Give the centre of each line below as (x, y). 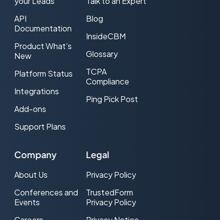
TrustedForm (109, 192)
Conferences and (46, 192)
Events (27, 202)
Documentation (43, 28)
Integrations (37, 91)
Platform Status (43, 73)
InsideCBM (106, 36)
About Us (31, 175)
